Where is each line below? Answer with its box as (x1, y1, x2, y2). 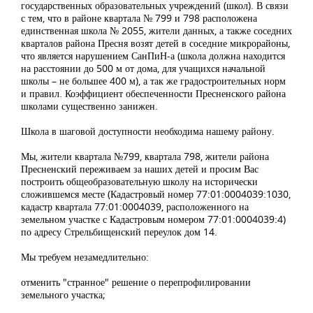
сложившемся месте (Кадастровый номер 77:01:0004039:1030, (21, 187, 291, 201)
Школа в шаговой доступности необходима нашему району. (21, 124, 275, 138)
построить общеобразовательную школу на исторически (21, 175, 258, 189)
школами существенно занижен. (21, 99, 158, 113)
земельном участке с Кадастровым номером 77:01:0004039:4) (21, 212, 286, 226)
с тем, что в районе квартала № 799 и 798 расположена (21, 11, 257, 25)
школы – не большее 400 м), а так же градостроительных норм (21, 74, 286, 88)
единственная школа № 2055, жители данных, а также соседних (21, 24, 292, 38)
